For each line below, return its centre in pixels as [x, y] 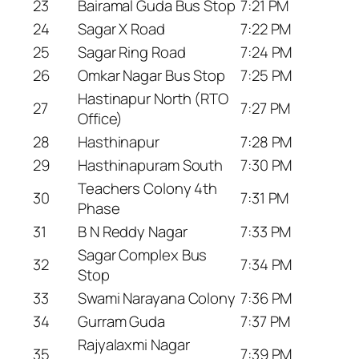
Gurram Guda [121, 322]
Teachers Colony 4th [148, 189]
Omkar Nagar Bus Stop [151, 76]
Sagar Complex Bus [143, 255]
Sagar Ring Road [132, 52]
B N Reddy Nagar [133, 232]
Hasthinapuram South [151, 165]
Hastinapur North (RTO [153, 99]
